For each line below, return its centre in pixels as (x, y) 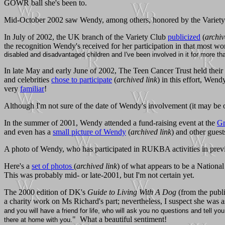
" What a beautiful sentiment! (120, 219)
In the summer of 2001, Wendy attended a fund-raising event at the (110, 123)
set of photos (53, 166)
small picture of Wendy (89, 132)
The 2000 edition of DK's (46, 192)
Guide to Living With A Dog (132, 192)
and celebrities (28, 79)
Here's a (18, 166)
